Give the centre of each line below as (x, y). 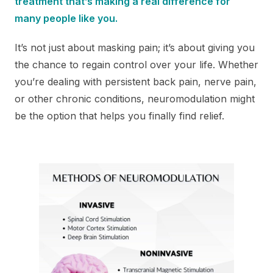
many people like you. (66, 18)
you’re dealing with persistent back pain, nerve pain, (136, 81)
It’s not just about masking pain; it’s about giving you (135, 47)
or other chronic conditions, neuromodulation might (135, 98)
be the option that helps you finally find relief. (119, 115)
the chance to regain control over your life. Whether (136, 64)
